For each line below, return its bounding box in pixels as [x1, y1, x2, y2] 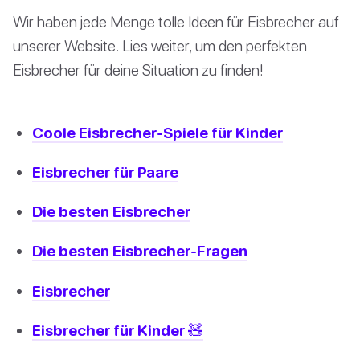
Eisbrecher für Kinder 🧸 [32, 320, 203, 339]
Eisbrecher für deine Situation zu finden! [13, 59, 264, 79]
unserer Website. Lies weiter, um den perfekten [13, 35, 307, 55]
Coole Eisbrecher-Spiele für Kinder [32, 122, 283, 141]
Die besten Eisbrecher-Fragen [32, 241, 247, 260]
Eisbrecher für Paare [32, 162, 178, 182]
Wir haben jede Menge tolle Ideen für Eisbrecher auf [13, 11, 339, 31]
